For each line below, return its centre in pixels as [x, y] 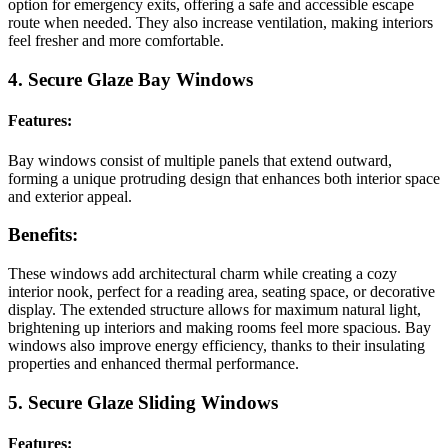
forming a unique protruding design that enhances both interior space [224, 178]
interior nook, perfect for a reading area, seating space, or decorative [221, 292]
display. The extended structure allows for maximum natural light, [214, 310]
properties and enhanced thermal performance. [153, 364]
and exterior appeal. [70, 196]
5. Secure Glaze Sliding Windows [143, 402]
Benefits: [45, 235]
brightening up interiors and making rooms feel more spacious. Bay [219, 328]
